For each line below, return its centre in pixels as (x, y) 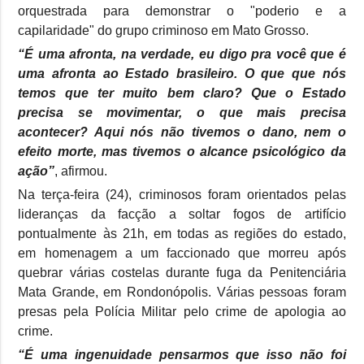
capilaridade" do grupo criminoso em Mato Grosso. (164, 30)
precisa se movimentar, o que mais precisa (182, 112)
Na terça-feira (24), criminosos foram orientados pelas (182, 194)
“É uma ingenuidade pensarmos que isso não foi (182, 354)
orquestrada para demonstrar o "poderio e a (182, 11)
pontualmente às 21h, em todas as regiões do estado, (182, 233)
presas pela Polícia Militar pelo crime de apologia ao (182, 311)
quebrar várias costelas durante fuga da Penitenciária (182, 272)
